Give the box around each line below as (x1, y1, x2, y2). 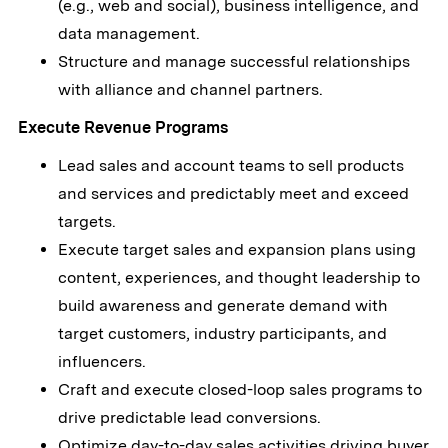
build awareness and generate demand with (57, 296, 388, 316)
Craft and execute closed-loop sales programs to (57, 380, 422, 400)
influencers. (57, 352, 146, 372)
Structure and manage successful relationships (57, 52, 410, 72)
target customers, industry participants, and (57, 324, 387, 344)
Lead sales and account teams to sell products (57, 156, 404, 176)
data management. (57, 24, 200, 44)
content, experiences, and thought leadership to (57, 268, 420, 288)
